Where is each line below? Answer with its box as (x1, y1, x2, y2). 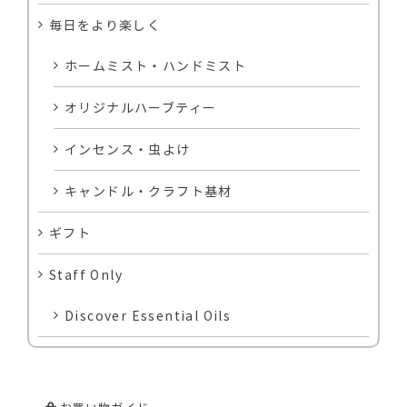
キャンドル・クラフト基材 (65, 182, 233, 201)
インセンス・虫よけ (65, 140, 191, 159)
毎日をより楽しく (49, 15, 162, 35)
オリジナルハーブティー (65, 98, 217, 117)
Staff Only (49, 265, 123, 284)
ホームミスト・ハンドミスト (65, 56, 247, 75)
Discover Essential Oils (65, 306, 232, 325)
